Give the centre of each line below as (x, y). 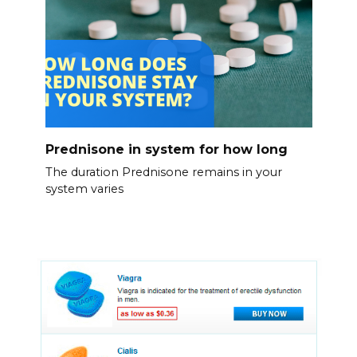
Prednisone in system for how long (166, 149)
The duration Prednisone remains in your (163, 173)
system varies (84, 189)
